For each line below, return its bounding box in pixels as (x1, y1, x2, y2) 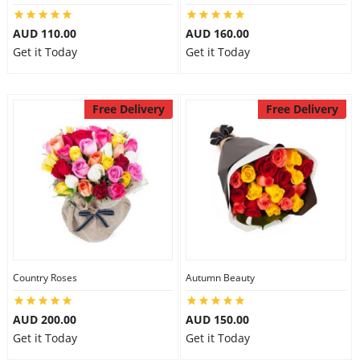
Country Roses (12, 271, 77, 284)
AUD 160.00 (186, 26, 249, 41)
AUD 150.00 (186, 312, 249, 327)
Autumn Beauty (186, 271, 255, 284)
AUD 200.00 (12, 312, 76, 327)
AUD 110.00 (12, 26, 76, 41)
